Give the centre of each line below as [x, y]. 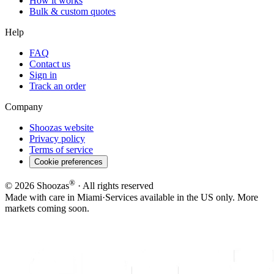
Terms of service [61, 150]
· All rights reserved [114, 186]
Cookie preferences [68, 162]
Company [24, 107]
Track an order [57, 86]
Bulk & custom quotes [72, 12]
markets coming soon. [47, 208]
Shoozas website [61, 128]
